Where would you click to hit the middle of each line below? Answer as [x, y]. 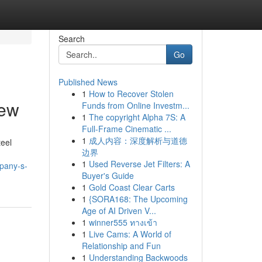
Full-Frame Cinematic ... [126, 129]
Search [71, 39]
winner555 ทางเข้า [123, 222]
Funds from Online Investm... [135, 105]
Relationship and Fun [121, 246]
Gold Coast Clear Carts [132, 187]
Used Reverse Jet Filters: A [139, 164]
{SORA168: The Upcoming [138, 199]
